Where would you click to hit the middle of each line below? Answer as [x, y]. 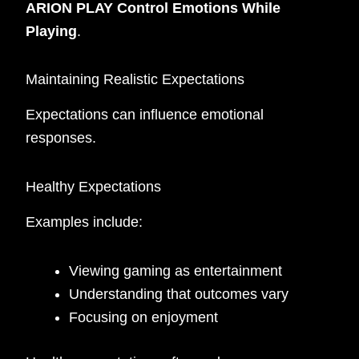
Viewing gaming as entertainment [176, 270]
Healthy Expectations [94, 186]
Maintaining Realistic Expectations [135, 80]
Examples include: [85, 222]
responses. [61, 138]
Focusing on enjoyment [144, 317]
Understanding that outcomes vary [179, 294]
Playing [52, 31]
